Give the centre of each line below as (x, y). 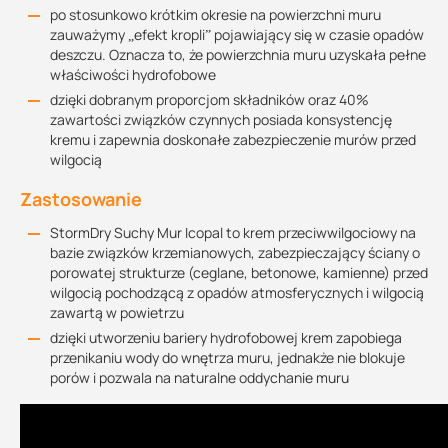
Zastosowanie (81, 199)
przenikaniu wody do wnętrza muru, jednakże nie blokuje (227, 357)
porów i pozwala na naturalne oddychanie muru (199, 377)
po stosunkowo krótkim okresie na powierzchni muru (215, 14)
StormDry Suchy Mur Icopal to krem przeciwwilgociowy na (233, 232)
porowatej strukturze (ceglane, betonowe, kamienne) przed (239, 272)
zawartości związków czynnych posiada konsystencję (221, 119)
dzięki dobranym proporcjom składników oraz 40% (209, 99)
